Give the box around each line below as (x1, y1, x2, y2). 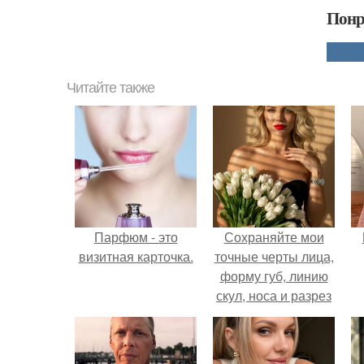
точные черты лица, (214, 247, 334, 266)
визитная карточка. (78, 247, 193, 266)
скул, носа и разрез (216, 286, 331, 305)
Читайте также (67, 80, 154, 96)
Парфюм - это (93, 227, 178, 246)
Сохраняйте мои (223, 227, 324, 246)
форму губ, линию (219, 266, 328, 285)
